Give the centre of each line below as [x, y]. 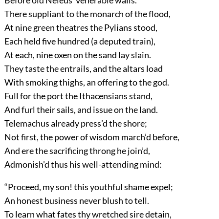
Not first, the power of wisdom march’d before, [92, 137]
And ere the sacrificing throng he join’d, [77, 151]
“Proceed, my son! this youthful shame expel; [88, 187]
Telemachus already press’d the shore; [76, 123]
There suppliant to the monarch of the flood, [87, 14]
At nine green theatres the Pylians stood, [81, 28]
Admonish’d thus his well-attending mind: [83, 164]
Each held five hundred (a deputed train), [80, 41]
